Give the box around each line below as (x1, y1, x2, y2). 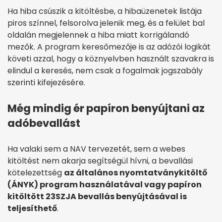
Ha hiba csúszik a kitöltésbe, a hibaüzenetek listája (7, 5, 202, 17)
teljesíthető (7, 202, 57, 214)
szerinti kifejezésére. (7, 76, 85, 88)
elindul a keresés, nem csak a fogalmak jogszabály (7, 64, 203, 76)
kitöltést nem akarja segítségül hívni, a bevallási (7, 155, 193, 166)
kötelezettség (7, 166, 64, 178)
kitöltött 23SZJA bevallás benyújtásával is (7, 190, 187, 202)
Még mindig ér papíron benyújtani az (7, 101, 205, 115)
